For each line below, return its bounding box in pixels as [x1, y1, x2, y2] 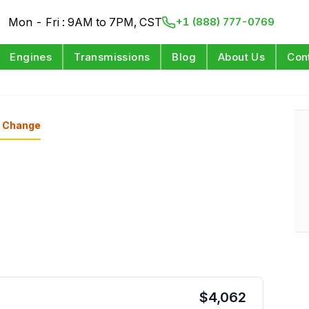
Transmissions [74, 50, 150, 63]
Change [1, 119, 41, 131]
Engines [10, 50, 52, 63]
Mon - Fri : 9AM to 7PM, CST [8, 15, 163, 29]
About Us [218, 50, 266, 63]
